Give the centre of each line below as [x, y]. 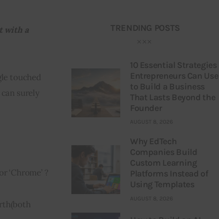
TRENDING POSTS [145, 28]
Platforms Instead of [169, 174]
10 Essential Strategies [173, 65]
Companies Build [164, 152]
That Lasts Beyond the [173, 97]
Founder [146, 108]
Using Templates [162, 185]
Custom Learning [163, 163]
